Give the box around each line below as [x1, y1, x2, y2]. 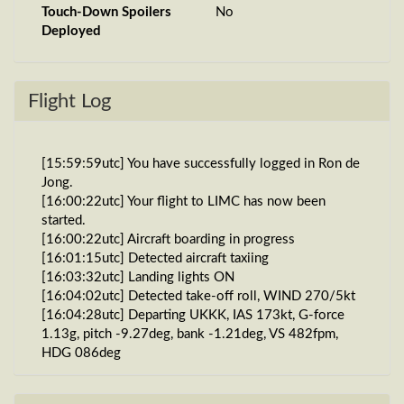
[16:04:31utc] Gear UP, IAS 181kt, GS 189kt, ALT [41, 365, 335, 379]
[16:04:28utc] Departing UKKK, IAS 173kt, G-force [41, 308, 344, 322]
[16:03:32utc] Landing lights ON [41, 271, 234, 284]
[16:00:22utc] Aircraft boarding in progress [41, 233, 295, 246]
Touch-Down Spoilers [41, 5, 171, 19]
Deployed [41, 24, 101, 38]
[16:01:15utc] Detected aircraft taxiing [41, 252, 269, 265]
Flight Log [28, 91, 111, 111]
